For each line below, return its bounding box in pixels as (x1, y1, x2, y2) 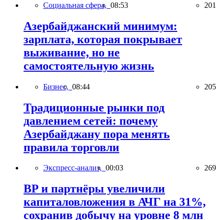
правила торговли (24, 140, 119, 154)
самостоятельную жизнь (24, 59, 154, 72)
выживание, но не (24, 46, 120, 59)
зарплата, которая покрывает (24, 32, 182, 46)
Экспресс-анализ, (43, 164, 106, 172)
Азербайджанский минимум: (24, 19, 177, 32)
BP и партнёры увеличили (24, 182, 165, 195)
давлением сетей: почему (24, 114, 158, 127)
